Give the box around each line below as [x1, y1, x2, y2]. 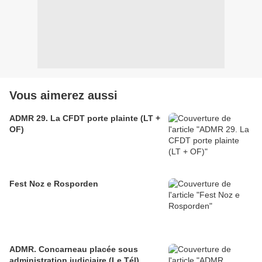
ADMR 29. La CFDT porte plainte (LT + [9, 113, 160, 123]
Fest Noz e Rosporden [9, 178, 98, 188]
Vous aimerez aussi [9, 88, 118, 102]
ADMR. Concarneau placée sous [9, 244, 138, 254]
